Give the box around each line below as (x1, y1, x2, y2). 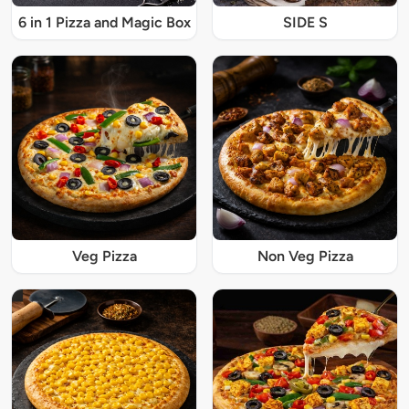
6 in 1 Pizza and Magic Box (17, 13, 191, 31)
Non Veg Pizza (257, 246, 353, 265)
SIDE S (282, 13, 328, 31)
